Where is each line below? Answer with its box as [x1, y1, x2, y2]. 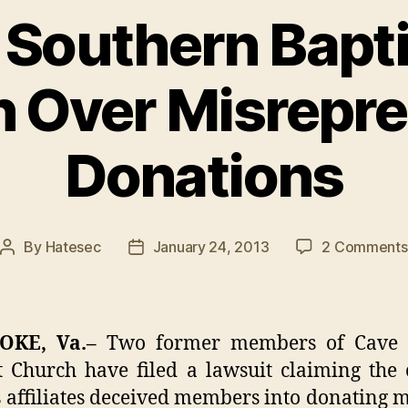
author [6, 260, 50, 280]
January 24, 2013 [152, 237, 270, 256]
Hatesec [45, 237, 101, 256]
